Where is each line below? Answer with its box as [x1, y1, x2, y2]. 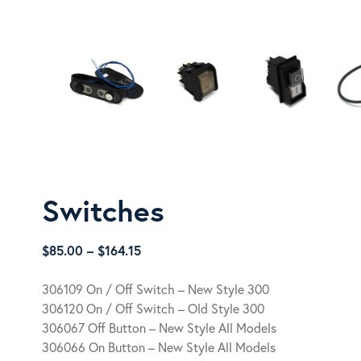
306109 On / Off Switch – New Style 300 [42, 280, 269, 297]
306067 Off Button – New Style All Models [42, 319, 276, 336]
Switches [42, 191, 164, 230]
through [140, 299, 187, 316]
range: [140, 260, 177, 277]
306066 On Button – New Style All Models [42, 338, 276, 355]
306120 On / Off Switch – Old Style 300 [42, 300, 264, 317]
